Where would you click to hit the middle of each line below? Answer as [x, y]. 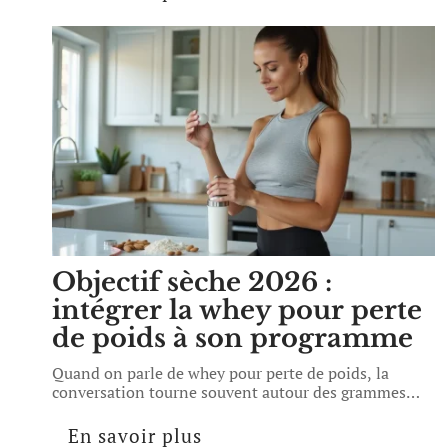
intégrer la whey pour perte [237, 310]
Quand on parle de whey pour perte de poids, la [220, 373]
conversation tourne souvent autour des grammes [229, 392]
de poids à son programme [232, 338]
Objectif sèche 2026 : [192, 282]
